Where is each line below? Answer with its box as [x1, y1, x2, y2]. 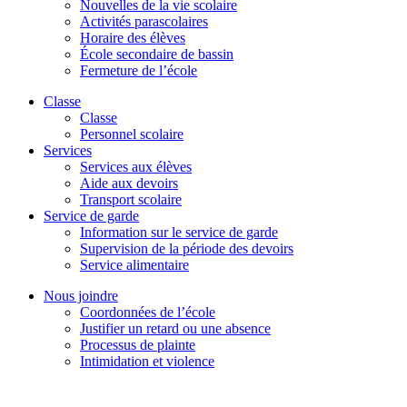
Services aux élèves [80, 159, 192, 175]
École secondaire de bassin [80, 46, 233, 63]
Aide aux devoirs [80, 175, 178, 192]
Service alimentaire [80, 257, 189, 273]
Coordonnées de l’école [80, 304, 215, 321]
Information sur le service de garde [80, 224, 278, 241]
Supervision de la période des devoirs [80, 241, 293, 257]
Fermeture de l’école [80, 63, 197, 79]
